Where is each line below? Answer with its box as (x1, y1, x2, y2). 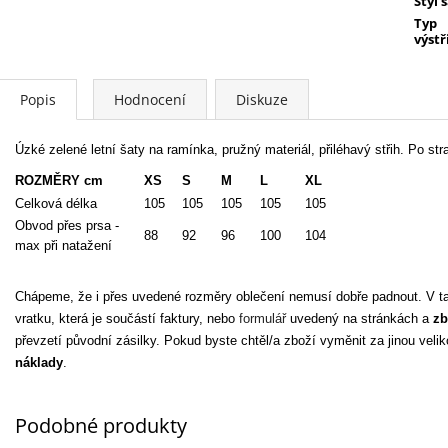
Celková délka (15, 196, 97, 212)
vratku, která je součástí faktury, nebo (15, 311, 239, 327)
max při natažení (15, 238, 112, 254)
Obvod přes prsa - (15, 218, 119, 234)
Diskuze (236, 90, 288, 110)
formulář (239, 311, 290, 327)
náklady (15, 355, 63, 371)
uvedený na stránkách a (290, 311, 433, 327)
